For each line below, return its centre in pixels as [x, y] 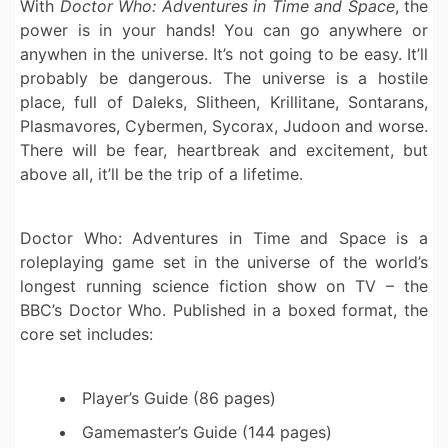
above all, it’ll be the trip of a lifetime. [161, 174]
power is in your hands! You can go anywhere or [224, 30]
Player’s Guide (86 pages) [179, 398]
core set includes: [86, 334]
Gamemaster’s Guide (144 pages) [207, 432]
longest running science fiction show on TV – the [224, 286]
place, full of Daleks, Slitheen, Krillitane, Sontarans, [224, 102]
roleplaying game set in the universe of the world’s [224, 262]
